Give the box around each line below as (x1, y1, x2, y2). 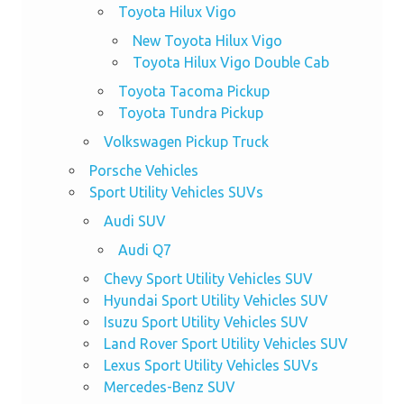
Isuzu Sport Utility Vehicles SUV (103, 314, 308, 331)
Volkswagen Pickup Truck (103, 133, 269, 151)
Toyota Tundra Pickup (117, 105, 263, 122)
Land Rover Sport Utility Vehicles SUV (103, 335, 348, 353)
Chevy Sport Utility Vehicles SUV (103, 271, 313, 288)
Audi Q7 (117, 242, 171, 259)
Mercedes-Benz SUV (103, 379, 235, 396)
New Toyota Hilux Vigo (132, 32, 282, 50)
